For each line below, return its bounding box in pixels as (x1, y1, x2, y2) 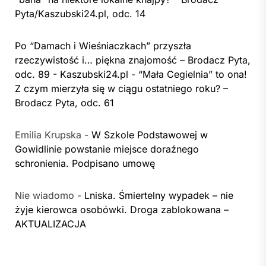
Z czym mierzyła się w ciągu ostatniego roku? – (15, 83, 228, 94)
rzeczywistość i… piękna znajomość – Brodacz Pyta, (15, 54, 251, 66)
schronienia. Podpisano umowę (15, 157, 155, 169)
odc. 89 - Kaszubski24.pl (15, 68, 128, 80)
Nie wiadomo (15, 189, 74, 201)
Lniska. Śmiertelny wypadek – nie (84, 189, 233, 201)
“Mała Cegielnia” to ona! (138, 68, 247, 80)
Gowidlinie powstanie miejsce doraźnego (15, 143, 199, 155)
